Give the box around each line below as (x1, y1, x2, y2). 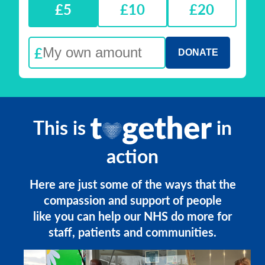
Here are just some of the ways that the (29, 176, 236, 193)
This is (33, 114, 91, 141)
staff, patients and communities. (49, 224, 216, 241)
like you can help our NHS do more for (33, 208, 232, 225)
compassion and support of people (43, 192, 222, 209)
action (106, 142, 159, 170)
